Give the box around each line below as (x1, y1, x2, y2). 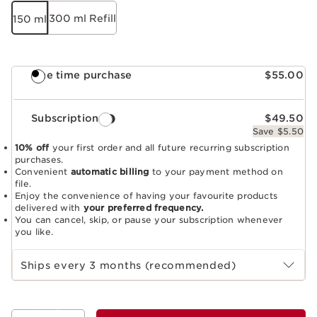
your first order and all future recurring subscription (49, 142, 289, 153)
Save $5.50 (252, 125, 304, 137)
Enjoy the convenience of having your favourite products (15, 190, 278, 201)
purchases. (15, 154, 64, 165)
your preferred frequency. (83, 202, 204, 213)
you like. (15, 226, 54, 237)
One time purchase (31, 69, 132, 81)
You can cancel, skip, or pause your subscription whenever (15, 214, 283, 225)
